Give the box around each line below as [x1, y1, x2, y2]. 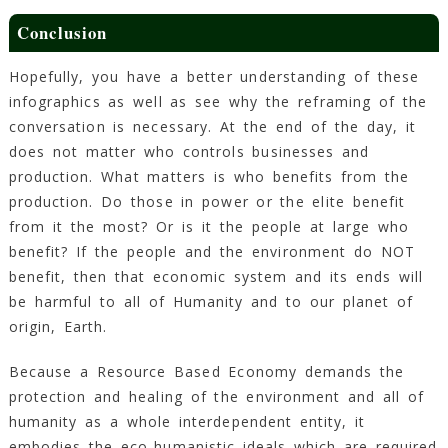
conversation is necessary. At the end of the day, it [8, 117, 416, 137]
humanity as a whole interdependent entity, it [8, 412, 366, 432]
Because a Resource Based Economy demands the [8, 362, 404, 382]
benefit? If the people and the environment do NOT [8, 242, 415, 262]
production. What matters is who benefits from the [8, 167, 410, 187]
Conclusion [17, 20, 107, 46]
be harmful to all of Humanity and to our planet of [8, 292, 414, 312]
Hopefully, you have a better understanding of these [8, 67, 420, 87]
